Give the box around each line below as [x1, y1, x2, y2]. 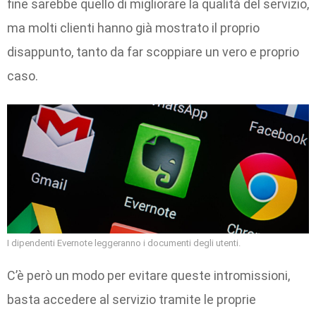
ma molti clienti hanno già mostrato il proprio [7, 20, 260, 36]
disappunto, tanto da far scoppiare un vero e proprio [7, 44, 299, 60]
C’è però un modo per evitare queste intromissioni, [7, 268, 290, 284]
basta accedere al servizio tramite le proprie [7, 292, 256, 308]
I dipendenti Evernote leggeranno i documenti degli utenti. [7, 237, 241, 248]
